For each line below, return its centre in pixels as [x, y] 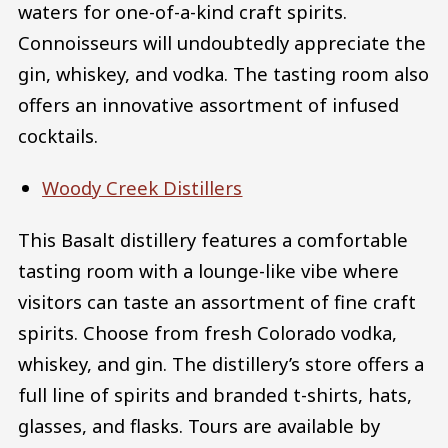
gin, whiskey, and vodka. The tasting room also [223, 74]
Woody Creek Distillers [142, 187]
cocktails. [58, 136]
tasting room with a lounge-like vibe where [208, 270]
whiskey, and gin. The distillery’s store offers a [221, 363]
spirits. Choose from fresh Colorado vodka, [207, 332]
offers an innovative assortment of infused [208, 105]
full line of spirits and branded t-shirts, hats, [215, 394]
